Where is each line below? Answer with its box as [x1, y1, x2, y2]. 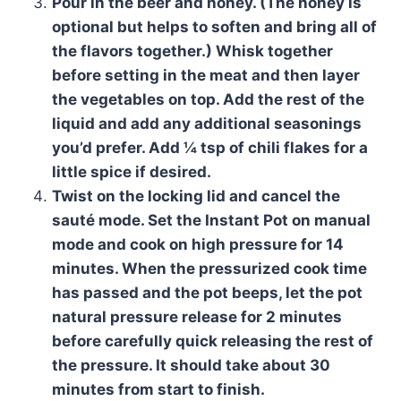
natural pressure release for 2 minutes [52, 308, 342, 327]
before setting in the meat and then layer [52, 66, 360, 85]
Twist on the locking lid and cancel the [52, 187, 340, 206]
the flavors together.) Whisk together [52, 42, 333, 61]
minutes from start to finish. [52, 380, 269, 399]
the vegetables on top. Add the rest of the [52, 90, 364, 109]
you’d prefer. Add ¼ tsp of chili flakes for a [52, 139, 368, 158]
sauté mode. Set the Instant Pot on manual [52, 211, 371, 230]
